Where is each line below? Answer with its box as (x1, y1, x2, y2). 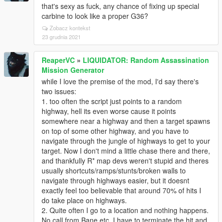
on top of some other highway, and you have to (42, 126, 189, 136)
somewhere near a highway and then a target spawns (42, 116, 210, 126)
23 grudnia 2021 (42, 33, 81, 41)
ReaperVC (42, 55, 75, 65)
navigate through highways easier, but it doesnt (42, 175, 189, 185)
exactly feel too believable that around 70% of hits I (42, 185, 201, 195)
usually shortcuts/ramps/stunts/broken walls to (42, 166, 186, 175)
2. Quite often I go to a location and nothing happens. (42, 205, 209, 215)
